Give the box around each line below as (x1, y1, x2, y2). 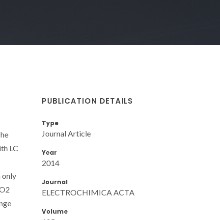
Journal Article (42, 128, 91, 138)
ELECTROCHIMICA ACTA (42, 187, 135, 197)
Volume (42, 207, 68, 216)
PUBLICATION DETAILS (42, 95, 133, 106)
